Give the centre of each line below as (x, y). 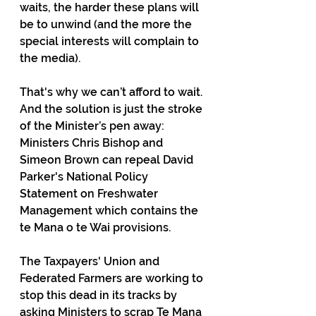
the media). (50, 58)
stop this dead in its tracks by (100, 295)
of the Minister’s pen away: (93, 126)
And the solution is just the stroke (113, 109)
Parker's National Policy (85, 177)
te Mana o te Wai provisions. (95, 227)
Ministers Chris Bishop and (93, 143)
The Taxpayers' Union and (91, 261)
